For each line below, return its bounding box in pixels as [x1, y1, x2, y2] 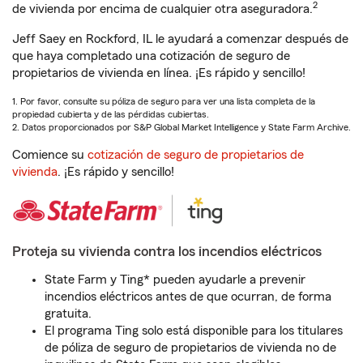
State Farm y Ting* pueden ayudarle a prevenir [45, 273, 305, 286]
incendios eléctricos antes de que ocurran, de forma [45, 290, 331, 303]
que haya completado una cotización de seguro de [12, 49, 290, 62]
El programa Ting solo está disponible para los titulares [45, 324, 343, 337]
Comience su [12, 148, 88, 161]
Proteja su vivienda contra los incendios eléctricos [12, 244, 322, 258]
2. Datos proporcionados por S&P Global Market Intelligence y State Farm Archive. [12, 122, 351, 132]
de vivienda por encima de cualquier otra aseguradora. [12, 2, 313, 15]
